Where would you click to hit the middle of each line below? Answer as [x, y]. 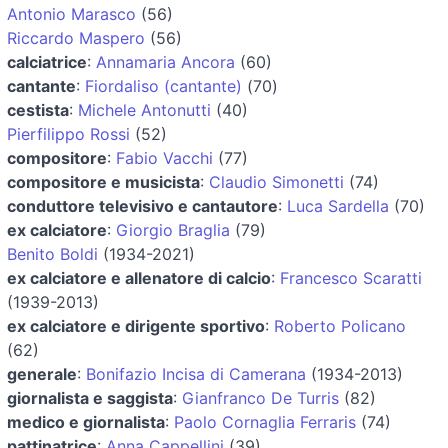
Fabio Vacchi [164, 157]
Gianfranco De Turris [260, 397]
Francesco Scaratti [351, 277]
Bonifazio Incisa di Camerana [196, 373]
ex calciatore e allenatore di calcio [139, 277]
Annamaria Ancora [165, 61]
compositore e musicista [103, 181]
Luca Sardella [338, 205]
